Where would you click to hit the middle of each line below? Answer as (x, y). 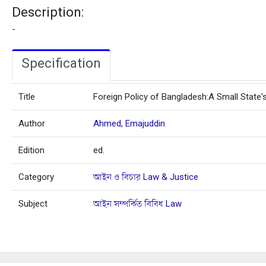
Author (32, 123)
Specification (61, 63)
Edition (32, 150)
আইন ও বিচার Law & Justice (146, 177)
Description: (48, 12)
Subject (33, 203)
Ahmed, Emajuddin (129, 123)
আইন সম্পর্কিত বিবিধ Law (138, 203)
